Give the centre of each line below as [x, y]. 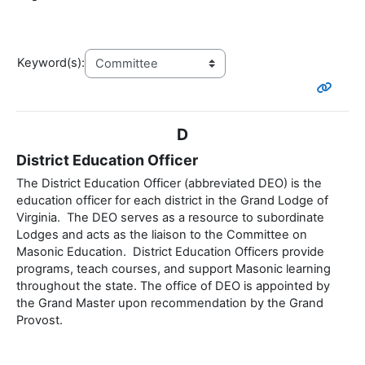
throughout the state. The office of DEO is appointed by [173, 286]
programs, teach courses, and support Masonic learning [174, 269]
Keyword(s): [51, 63]
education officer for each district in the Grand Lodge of [172, 201]
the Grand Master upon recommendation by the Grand [170, 303]
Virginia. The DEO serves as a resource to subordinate [170, 218]
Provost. [41, 321]
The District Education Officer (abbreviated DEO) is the [169, 184]
